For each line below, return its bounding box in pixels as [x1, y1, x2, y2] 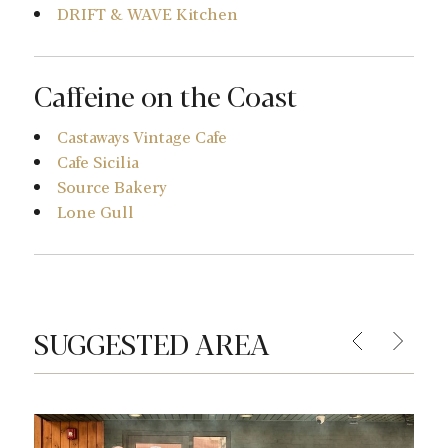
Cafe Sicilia [57, 150, 139, 174]
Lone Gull [57, 200, 134, 224]
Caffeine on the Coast [34, 75, 297, 116]
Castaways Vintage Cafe [57, 125, 227, 149]
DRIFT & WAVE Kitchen [57, 2, 238, 26]
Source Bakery [57, 175, 167, 199]
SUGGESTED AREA [34, 323, 270, 364]
